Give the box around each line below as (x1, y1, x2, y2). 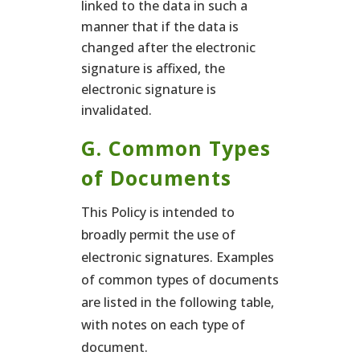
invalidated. (80, 101, 152, 119)
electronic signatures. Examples (80, 248, 274, 266)
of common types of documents (80, 271, 279, 288)
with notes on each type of (80, 316, 245, 333)
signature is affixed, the (80, 59, 225, 77)
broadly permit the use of (80, 226, 235, 243)
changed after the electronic (80, 39, 256, 56)
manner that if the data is (80, 18, 239, 35)
